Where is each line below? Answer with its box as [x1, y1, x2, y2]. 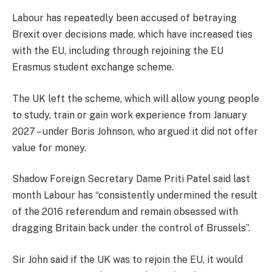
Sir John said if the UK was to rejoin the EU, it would [12, 254, 243, 266]
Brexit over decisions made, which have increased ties [12, 29, 253, 41]
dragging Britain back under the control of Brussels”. [12, 222, 250, 234]
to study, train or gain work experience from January [12, 109, 247, 121]
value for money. [12, 141, 86, 154]
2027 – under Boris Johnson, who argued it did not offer [12, 125, 258, 137]
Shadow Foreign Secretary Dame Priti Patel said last [12, 173, 250, 185]
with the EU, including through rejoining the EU [12, 45, 223, 57]
